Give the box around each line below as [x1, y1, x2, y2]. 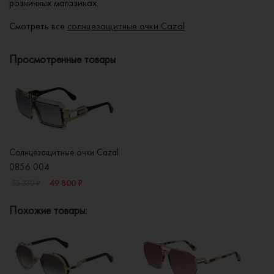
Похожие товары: [9, 203, 87, 218]
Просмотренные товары [9, 52, 116, 67]
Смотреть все [9, 20, 67, 33]
